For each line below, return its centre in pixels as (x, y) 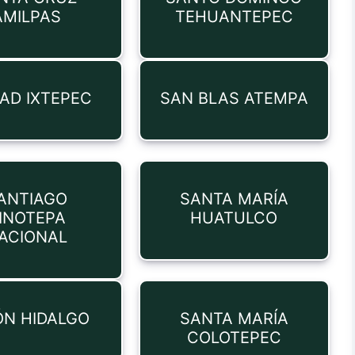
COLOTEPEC (234, 338)
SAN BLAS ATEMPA (234, 98)
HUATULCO (234, 218)
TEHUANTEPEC (234, 17)
